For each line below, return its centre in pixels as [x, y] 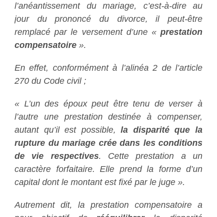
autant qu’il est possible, [68, 130]
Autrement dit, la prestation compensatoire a [108, 205]
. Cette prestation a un [151, 156]
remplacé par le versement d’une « [87, 32]
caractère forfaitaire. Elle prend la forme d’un [108, 169]
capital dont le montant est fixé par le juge [95, 182]
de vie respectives [57, 156]
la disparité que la [162, 130]
